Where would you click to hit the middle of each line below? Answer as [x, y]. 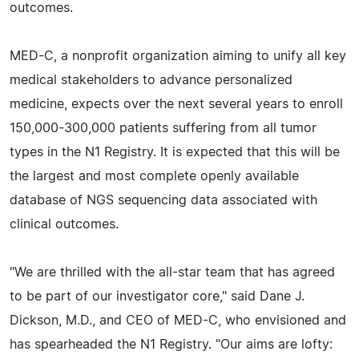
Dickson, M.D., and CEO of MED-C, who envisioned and [178, 320]
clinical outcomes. [64, 224]
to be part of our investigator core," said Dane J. [157, 296]
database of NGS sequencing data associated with [163, 200]
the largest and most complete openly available [154, 176]
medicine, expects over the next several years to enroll [176, 104]
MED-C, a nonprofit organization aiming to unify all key [178, 56]
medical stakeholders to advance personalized [151, 80]
